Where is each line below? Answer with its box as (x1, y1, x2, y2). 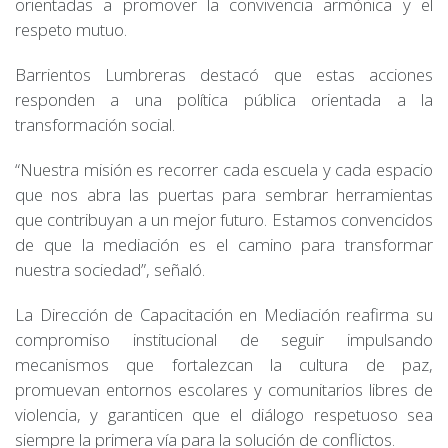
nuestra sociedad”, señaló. (15, 257, 205, 281)
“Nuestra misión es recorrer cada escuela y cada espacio (15, 157, 433, 181)
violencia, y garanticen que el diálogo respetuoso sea (15, 402, 433, 426)
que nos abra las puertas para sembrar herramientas (15, 182, 433, 206)
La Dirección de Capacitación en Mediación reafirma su (15, 302, 433, 326)
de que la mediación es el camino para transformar (15, 232, 433, 256)
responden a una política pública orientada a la (15, 87, 433, 111)
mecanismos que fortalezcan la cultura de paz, (15, 352, 433, 376)
